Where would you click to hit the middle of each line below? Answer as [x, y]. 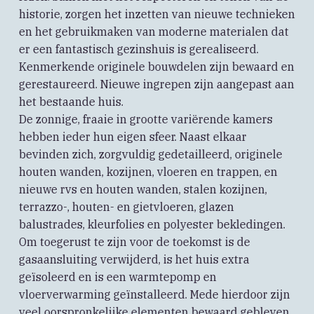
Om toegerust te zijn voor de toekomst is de [134, 242]
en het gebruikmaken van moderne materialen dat [153, 32]
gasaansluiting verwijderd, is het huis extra [134, 260]
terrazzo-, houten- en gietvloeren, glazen [126, 207]
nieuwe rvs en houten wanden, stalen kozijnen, [143, 190]
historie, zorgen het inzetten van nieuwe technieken [157, 14]
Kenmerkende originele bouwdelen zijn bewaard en [156, 67]
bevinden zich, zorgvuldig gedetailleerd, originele [150, 155]
